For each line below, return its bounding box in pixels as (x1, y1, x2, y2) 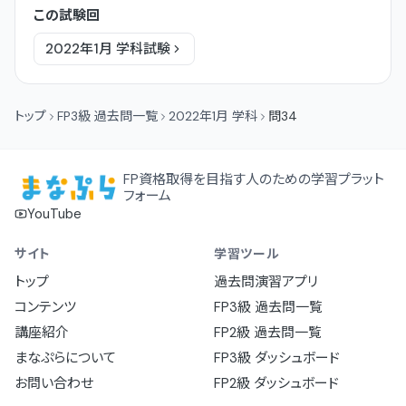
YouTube (27, 205, 82, 223)
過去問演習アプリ (214, 273, 318, 291)
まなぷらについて (14, 349, 116, 367)
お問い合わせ (14, 374, 93, 392)
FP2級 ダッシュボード (214, 374, 339, 392)
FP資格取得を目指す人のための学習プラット (122, 170, 384, 188)
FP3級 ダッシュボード (214, 349, 340, 367)
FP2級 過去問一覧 (214, 324, 322, 342)
